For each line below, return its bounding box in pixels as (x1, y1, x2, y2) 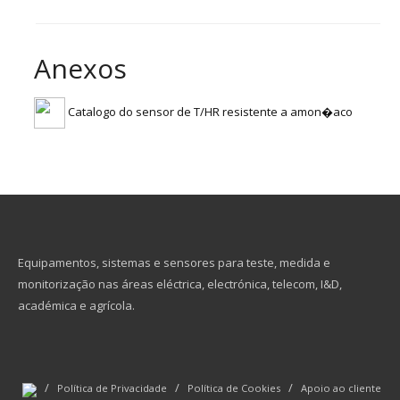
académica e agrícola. (18, 297, 135, 313)
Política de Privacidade (57, 381, 167, 395)
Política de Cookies (187, 381, 280, 395)
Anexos (34, 50, 127, 87)
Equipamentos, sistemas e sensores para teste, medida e (18, 254, 330, 271)
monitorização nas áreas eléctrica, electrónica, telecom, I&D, (18, 276, 342, 292)
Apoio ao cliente (301, 381, 381, 395)
